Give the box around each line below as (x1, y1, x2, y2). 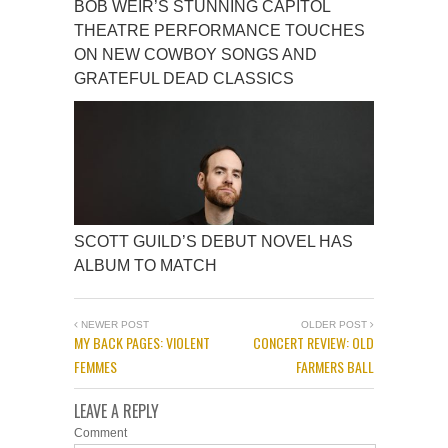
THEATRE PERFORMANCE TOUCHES (74, 22, 365, 39)
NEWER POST (78, 319, 149, 330)
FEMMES (74, 356, 117, 377)
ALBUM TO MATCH (74, 257, 217, 274)
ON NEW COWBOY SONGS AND (74, 46, 317, 63)
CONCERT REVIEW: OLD (253, 332, 374, 353)
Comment (74, 426, 127, 440)
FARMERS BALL (296, 356, 374, 377)
